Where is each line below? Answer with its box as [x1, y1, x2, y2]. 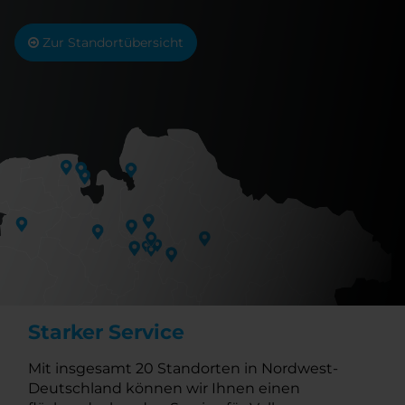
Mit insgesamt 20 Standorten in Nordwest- [28, 360, 338, 378]
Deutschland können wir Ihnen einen [28, 380, 300, 398]
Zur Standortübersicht [39, 34, 184, 52]
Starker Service [28, 320, 190, 345]
